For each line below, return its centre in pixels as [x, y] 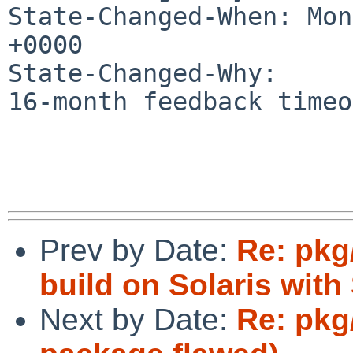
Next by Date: [138, 319]
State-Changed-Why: [143, 73]
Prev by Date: [138, 250]
